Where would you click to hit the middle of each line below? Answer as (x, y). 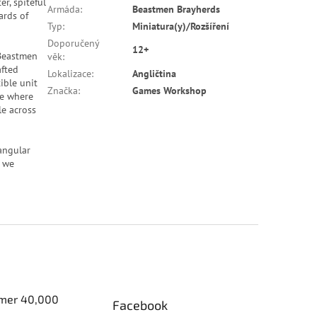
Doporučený (74, 43)
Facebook (140, 305)
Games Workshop (170, 90)
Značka (63, 90)
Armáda (64, 9)
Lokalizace (70, 73)
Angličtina (155, 73)
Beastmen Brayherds (177, 9)
